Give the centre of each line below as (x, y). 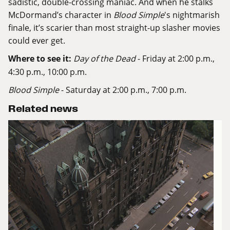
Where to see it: (40, 59)
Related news (43, 109)
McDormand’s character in (61, 15)
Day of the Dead (104, 59)
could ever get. (37, 41)
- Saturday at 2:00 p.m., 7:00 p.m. (123, 90)
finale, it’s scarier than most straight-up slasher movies (114, 28)
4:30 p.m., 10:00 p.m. (47, 72)
